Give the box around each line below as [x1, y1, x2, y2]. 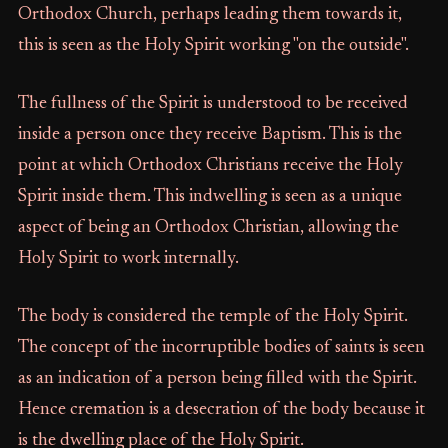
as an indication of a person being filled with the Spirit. [17, 370, 417, 388]
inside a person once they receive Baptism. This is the [17, 126, 402, 144]
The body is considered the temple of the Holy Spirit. [17, 308, 408, 326]
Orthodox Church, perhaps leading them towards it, [17, 6, 402, 24]
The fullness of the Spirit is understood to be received [17, 95, 408, 113]
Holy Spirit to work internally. [17, 250, 239, 268]
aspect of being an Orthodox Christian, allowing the [17, 219, 399, 237]
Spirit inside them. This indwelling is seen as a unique [17, 188, 402, 206]
